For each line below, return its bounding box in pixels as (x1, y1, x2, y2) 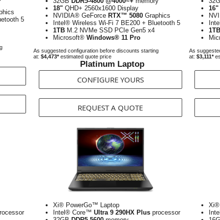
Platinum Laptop (80, 59, 144, 69)
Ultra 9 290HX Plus (94, 209, 150, 216)
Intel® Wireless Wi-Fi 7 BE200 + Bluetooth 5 (53, 19, 180, 27)
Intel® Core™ (53, 209, 94, 216)
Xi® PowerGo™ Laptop (53, 201, 119, 209)
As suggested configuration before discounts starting (33, 48, 159, 54)
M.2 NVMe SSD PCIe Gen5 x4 (65, 27, 155, 34)
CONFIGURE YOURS (77, 75, 144, 84)
